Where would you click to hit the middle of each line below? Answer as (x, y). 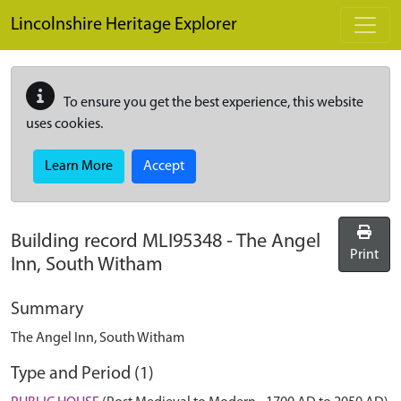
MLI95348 (182, 242)
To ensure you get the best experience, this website (213, 103)
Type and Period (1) (82, 374)
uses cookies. (64, 124)
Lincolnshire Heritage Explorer (124, 25)
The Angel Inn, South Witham (98, 338)
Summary (47, 310)
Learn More (79, 166)
